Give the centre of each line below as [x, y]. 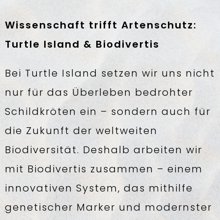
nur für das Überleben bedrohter [99, 92]
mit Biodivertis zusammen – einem [104, 169]
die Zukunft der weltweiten [81, 131]
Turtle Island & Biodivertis [82, 44]
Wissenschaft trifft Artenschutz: [101, 25]
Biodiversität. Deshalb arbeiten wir [104, 150]
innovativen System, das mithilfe [99, 188]
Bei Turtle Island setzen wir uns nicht [110, 73]
